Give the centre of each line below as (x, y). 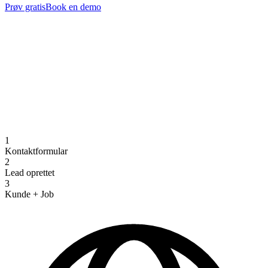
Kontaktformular (36, 151)
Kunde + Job (29, 194)
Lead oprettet (30, 172)
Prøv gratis (25, 7)
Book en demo (73, 7)
